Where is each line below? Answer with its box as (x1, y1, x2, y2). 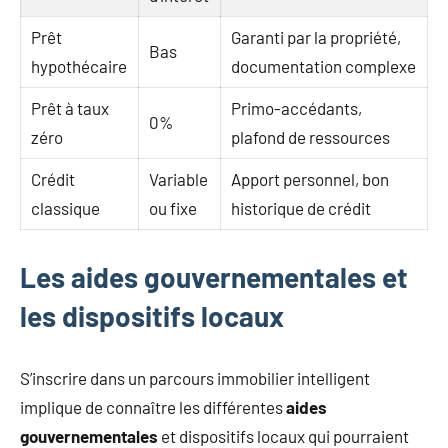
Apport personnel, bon (231, 168, 390, 189)
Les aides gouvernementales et (20, 259, 408, 294)
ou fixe (149, 197, 198, 218)
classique (31, 197, 101, 218)
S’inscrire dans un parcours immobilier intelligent (20, 367, 370, 388)
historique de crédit (231, 197, 372, 218)
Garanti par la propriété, (231, 26, 402, 47)
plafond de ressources (231, 126, 391, 147)
